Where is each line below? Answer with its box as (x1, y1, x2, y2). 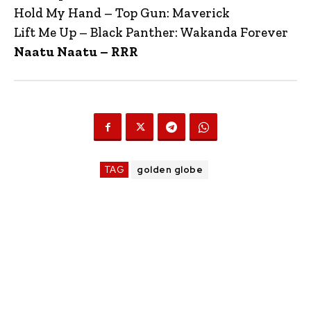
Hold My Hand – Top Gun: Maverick (14, 5, 230, 21)
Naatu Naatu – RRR (14, 44, 138, 60)
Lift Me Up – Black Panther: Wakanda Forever (14, 24, 288, 40)
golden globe (137, 164, 203, 176)
